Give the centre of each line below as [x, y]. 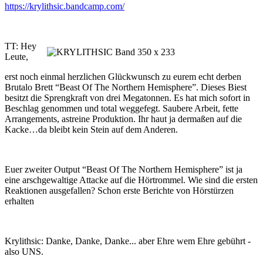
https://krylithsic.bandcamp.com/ [65, 6]
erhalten [19, 201]
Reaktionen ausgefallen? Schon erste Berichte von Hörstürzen [119, 190]
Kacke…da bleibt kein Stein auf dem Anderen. [91, 129]
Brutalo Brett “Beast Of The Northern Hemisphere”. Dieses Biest [126, 87]
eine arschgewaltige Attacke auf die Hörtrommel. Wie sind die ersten [131, 180]
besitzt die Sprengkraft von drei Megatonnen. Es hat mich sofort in [127, 98]
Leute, [16, 57]
